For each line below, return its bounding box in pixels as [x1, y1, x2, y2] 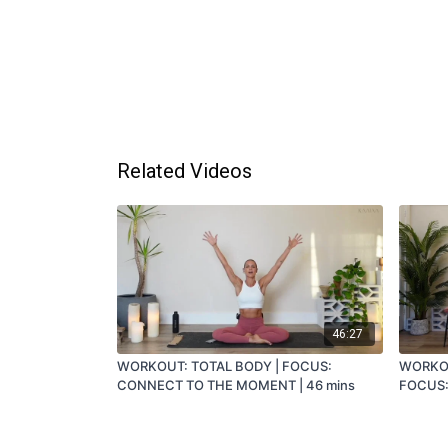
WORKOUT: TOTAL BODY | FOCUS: [117, 357, 332, 374]
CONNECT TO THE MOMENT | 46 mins [117, 376, 355, 393]
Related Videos [117, 159, 252, 183]
